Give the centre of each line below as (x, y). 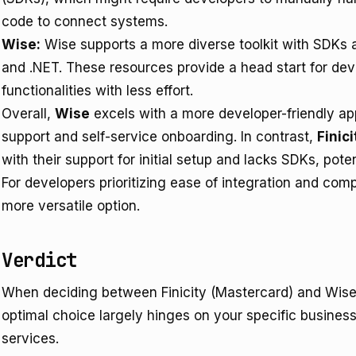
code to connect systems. (85, 21)
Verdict (39, 260)
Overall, (28, 114)
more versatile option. (71, 206)
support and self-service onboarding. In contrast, (159, 137)
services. (30, 339)
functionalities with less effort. (97, 91)
